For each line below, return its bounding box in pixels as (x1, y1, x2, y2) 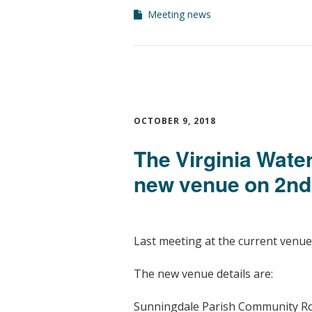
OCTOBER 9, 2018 (134, 114, 216, 127)
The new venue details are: (134, 266, 273, 281)
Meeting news (148, 7, 211, 21)
